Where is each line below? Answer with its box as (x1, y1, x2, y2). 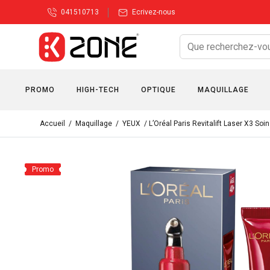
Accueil (40, 119, 65, 128)
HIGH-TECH (77, 86, 119, 94)
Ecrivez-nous (132, 8, 175, 16)
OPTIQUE (141, 86, 176, 94)
